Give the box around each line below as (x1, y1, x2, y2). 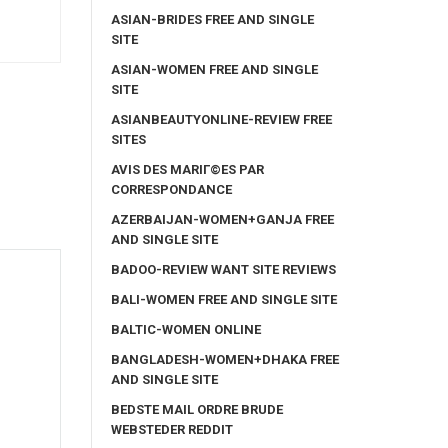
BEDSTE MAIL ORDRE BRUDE (111, 401, 283, 417)
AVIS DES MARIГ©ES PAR (111, 161, 264, 177)
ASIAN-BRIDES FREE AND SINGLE (111, 11, 314, 27)
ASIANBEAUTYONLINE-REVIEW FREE (111, 111, 332, 127)
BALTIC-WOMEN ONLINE (111, 321, 261, 337)
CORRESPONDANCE (111, 181, 232, 197)
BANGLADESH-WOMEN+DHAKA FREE (111, 351, 339, 367)
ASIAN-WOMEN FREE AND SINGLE (111, 61, 318, 77)
